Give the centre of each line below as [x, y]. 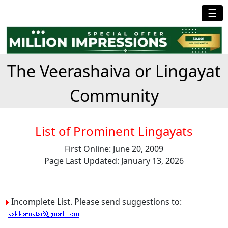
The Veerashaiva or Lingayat [114, 71]
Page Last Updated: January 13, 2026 [114, 161]
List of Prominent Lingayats [114, 131]
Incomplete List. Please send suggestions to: [95, 201]
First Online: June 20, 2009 [114, 148]
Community [114, 95]
